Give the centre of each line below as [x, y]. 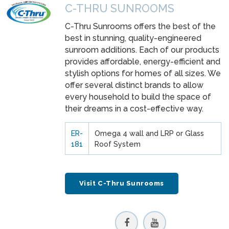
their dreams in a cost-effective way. [134, 109]
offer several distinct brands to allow [134, 85]
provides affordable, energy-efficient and [143, 62]
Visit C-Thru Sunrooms [121, 183]
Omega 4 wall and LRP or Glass [149, 133]
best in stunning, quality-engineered [133, 38]
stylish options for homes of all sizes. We [143, 74]
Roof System [117, 144]
